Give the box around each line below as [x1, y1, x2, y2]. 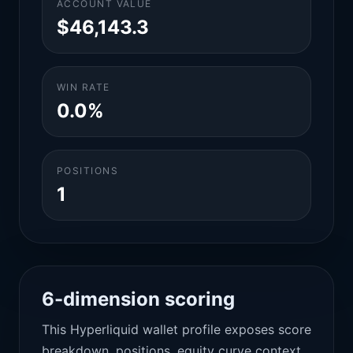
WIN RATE [57, 81, 110, 93]
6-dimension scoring [42, 288, 235, 310]
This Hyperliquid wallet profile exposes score [42, 321, 311, 337]
